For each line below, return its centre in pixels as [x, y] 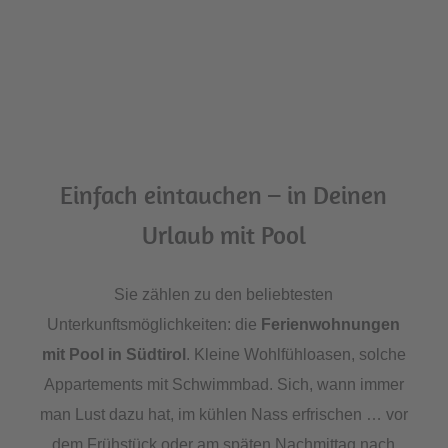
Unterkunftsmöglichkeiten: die [154, 325]
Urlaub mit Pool [223, 235]
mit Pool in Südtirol [113, 355]
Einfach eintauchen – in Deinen [224, 195]
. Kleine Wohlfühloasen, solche [295, 355]
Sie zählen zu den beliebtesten [224, 295]
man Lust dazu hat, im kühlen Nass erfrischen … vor [223, 415]
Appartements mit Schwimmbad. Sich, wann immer [223, 385]
